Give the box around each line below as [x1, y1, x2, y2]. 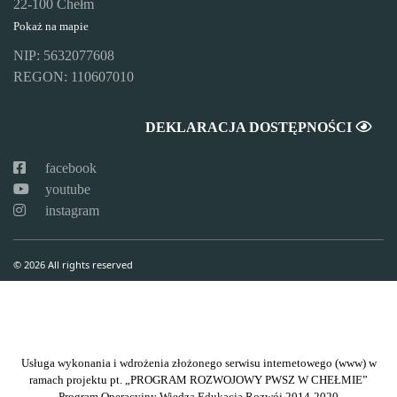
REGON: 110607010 [13, 69, 134, 84]
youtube [42, 182, 90, 197]
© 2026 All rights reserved [13, 258, 133, 271]
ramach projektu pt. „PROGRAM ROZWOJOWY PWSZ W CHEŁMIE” [29, 373, 368, 386]
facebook [42, 160, 97, 175]
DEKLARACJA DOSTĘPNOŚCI [145, 120, 355, 135]
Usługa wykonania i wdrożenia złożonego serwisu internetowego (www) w [20, 356, 377, 370]
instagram [42, 203, 99, 218]
